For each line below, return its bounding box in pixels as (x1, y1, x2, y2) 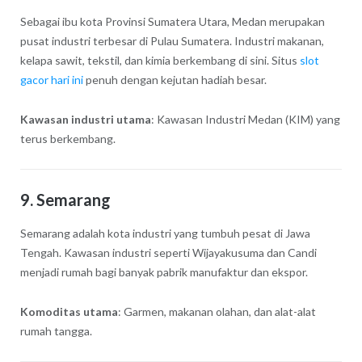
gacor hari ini (19, 72, 83, 86)
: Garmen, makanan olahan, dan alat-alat (117, 304, 316, 318)
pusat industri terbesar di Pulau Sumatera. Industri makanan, (19, 33, 324, 48)
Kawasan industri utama (19, 112, 151, 126)
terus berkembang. (19, 131, 116, 145)
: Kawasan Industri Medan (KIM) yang (150, 112, 340, 126)
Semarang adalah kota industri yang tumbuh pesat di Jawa (19, 225, 310, 240)
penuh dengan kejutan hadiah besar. (82, 72, 267, 86)
